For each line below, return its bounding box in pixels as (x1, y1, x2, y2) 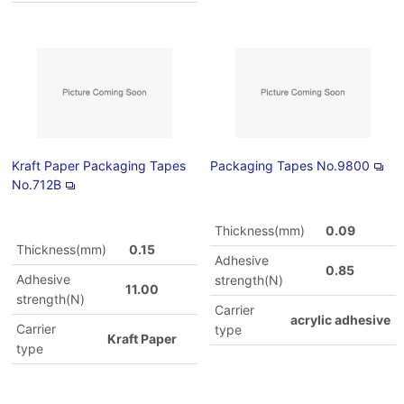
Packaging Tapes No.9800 (209, 158, 370, 173)
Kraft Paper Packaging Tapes (12, 158, 187, 173)
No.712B (12, 177, 62, 192)
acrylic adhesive (289, 312, 390, 327)
